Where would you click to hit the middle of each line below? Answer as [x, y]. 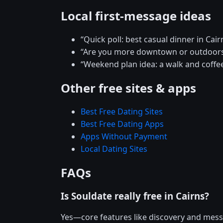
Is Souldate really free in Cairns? [135, 196]
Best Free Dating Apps [122, 124]
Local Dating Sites [114, 149]
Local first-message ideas [136, 16]
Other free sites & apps [128, 88]
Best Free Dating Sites [122, 112]
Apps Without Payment [124, 137]
